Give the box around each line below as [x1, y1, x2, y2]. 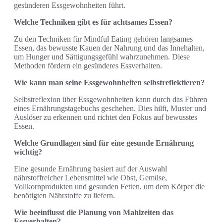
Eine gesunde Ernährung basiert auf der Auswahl [14, 165, 167, 173]
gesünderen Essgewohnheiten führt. [14, 1, 125, 10]
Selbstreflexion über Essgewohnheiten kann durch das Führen [14, 95, 207, 104]
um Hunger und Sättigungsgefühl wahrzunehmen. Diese [14, 53, 190, 61]
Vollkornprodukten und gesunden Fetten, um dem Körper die [14, 182, 205, 191]
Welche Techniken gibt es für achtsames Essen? [14, 18, 172, 27]
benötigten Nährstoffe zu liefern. [14, 191, 115, 200]
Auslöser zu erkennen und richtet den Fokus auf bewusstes [14, 113, 197, 122]
